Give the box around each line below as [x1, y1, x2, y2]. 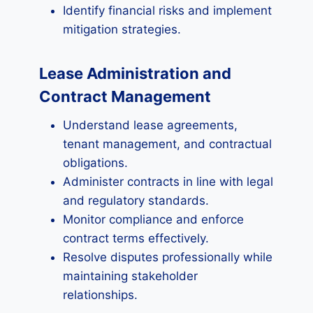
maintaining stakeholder [63, 269, 198, 283]
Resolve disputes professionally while [63, 250, 272, 264]
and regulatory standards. [63, 194, 209, 208]
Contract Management [39, 87, 211, 105]
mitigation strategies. [63, 22, 181, 36]
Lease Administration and [39, 64, 231, 82]
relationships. [63, 288, 138, 302]
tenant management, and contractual [63, 137, 272, 151]
